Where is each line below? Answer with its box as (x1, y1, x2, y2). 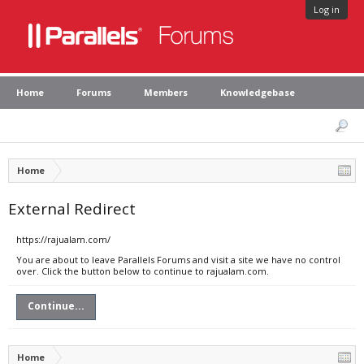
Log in (314, 3, 340, 15)
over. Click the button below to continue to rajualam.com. (16, 265, 269, 277)
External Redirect (8, 198, 136, 219)
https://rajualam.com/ (16, 233, 110, 245)
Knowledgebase (220, 86, 295, 98)
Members (144, 86, 188, 98)
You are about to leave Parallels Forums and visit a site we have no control (16, 253, 340, 266)
